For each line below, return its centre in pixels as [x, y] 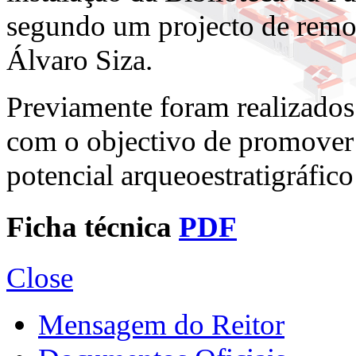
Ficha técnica [93, 226]
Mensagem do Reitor [161, 324]
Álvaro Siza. [79, 60]
